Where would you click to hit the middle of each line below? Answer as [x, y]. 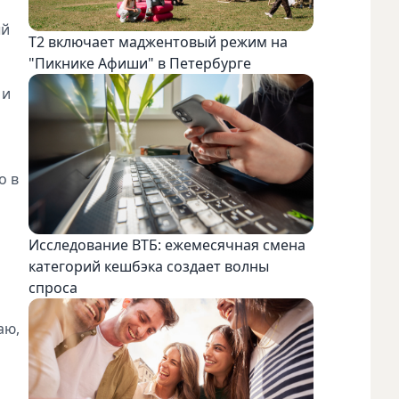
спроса [55, 287]
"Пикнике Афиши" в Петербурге [140, 63]
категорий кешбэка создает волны [149, 266]
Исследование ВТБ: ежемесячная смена [167, 244]
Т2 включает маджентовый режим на [158, 41]
